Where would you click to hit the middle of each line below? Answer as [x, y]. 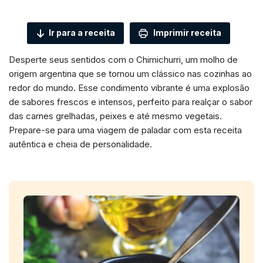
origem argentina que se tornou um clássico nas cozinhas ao [130, 73]
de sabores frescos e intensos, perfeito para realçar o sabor [131, 102]
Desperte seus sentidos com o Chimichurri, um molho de [123, 59]
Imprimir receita [186, 32]
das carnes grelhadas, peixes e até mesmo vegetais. [115, 116]
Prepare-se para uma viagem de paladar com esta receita [125, 130]
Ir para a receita [82, 32]
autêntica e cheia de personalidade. [80, 144]
